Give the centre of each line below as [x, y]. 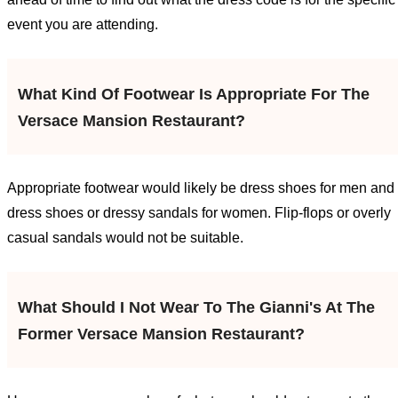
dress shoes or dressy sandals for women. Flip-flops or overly [199, 213]
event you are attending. [83, 25]
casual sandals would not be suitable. [125, 238]
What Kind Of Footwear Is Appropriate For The [194, 95]
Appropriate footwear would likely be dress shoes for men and [201, 188]
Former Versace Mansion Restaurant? [161, 334]
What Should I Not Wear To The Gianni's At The [196, 308]
